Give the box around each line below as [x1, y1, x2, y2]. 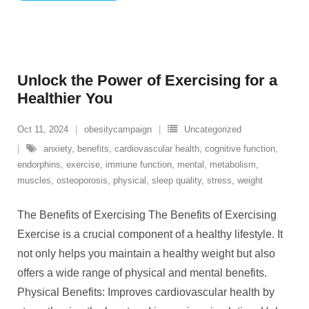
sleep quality [152, 175, 201, 186]
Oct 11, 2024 [17, 124, 68, 135]
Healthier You [17, 90, 112, 108]
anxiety [43, 143, 72, 154]
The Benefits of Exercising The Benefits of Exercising [17, 209, 277, 221]
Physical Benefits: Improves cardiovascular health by [17, 286, 275, 299]
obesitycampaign [84, 124, 152, 135]
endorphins [17, 159, 61, 170]
